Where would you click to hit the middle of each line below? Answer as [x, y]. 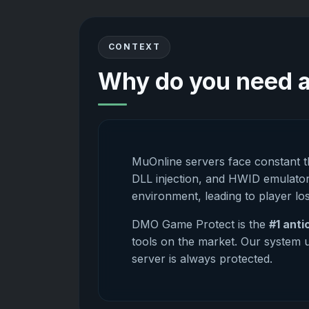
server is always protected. [202, 259]
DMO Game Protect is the [201, 225]
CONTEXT [134, 47]
